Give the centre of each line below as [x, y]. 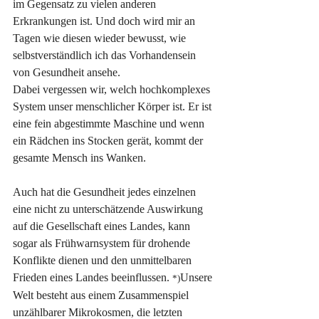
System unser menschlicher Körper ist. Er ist [114, 107]
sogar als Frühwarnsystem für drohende [103, 244]
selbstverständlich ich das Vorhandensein [106, 56]
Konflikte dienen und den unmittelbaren [104, 261]
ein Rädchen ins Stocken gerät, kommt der [109, 141]
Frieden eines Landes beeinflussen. [93, 278]
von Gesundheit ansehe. [69, 73]
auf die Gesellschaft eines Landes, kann [103, 226]
